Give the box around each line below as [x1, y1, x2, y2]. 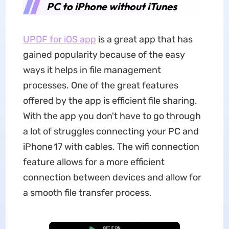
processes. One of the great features [22, 80, 178, 91]
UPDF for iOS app [22, 34, 96, 45]
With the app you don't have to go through [22, 110, 201, 122]
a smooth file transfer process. [22, 187, 152, 198]
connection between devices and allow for [22, 172, 201, 183]
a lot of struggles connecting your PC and [22, 126, 199, 137]
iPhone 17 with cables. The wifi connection [22, 141, 199, 152]
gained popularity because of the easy [22, 49, 185, 60]
